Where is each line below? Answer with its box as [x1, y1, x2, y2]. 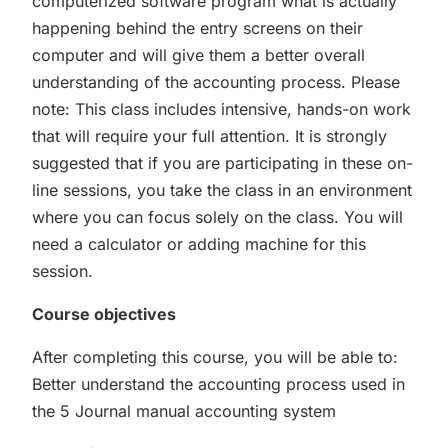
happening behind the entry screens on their [32, 18, 363, 38]
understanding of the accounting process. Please [32, 72, 400, 92]
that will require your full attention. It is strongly [32, 126, 387, 146]
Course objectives [32, 304, 176, 324]
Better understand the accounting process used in [32, 374, 405, 394]
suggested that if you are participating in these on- [32, 153, 413, 173]
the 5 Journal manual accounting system [32, 401, 336, 421]
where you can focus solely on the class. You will [32, 207, 403, 227]
